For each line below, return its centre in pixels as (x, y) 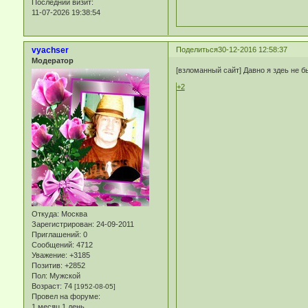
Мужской (64, 276)
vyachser (50, 51)
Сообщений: (53, 245)
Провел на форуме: (66, 297)
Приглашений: (56, 235)
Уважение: (49, 255)
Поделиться (197, 50)
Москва (73, 214)
